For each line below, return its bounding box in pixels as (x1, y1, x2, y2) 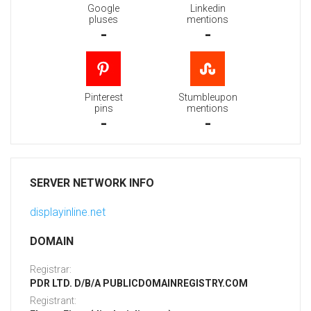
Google (87, 3, 119, 15)
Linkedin (190, 3, 226, 15)
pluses (89, 14, 118, 26)
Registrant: (30, 295, 76, 307)
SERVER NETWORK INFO (30, 176, 154, 190)
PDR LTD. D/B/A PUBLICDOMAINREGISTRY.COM (30, 278, 248, 289)
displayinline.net (30, 205, 106, 219)
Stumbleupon (178, 92, 237, 103)
